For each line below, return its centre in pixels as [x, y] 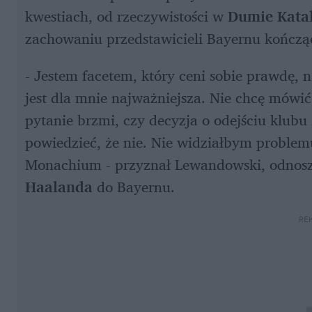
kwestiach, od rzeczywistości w [126, 16]
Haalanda [61, 186]
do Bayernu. [136, 186]
